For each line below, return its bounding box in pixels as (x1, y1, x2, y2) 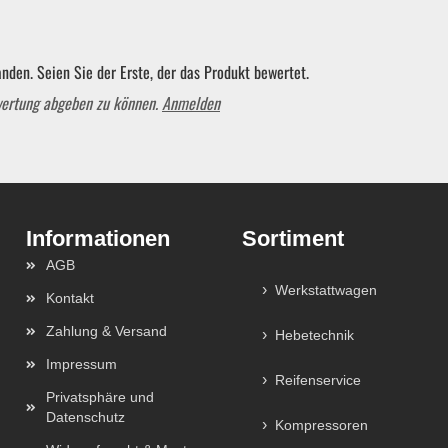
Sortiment (242, 226, 344, 251)
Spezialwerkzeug (114, 160, 216, 185)
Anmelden (162, 91, 220, 115)
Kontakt (45, 290, 94, 306)
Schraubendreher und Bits (114, 28, 270, 53)
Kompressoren (275, 417, 368, 433)
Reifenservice (275, 372, 361, 388)
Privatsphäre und (45, 389, 154, 405)
